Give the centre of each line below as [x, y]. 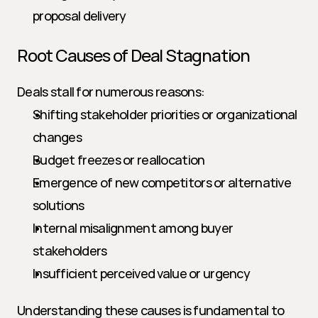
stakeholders [70, 251]
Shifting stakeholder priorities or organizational [165, 114]
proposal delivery [79, 16]
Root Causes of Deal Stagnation [133, 55]
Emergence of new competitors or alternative [162, 182]
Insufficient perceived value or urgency [141, 273]
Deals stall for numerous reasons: [111, 92]
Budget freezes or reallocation [119, 160]
